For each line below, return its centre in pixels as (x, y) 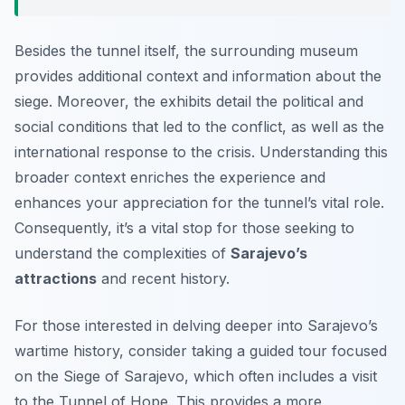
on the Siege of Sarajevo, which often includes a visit (196, 377)
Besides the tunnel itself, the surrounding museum (186, 51)
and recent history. (163, 279)
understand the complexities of (122, 254)
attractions (56, 279)
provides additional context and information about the (198, 76)
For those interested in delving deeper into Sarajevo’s (196, 326)
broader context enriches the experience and (170, 178)
